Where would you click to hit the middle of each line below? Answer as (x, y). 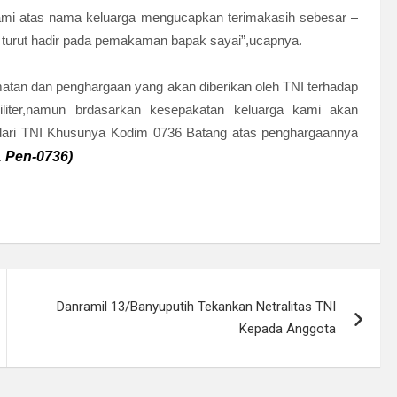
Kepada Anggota (288, 329)
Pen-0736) (39, 156)
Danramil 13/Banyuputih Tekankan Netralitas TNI (197, 307)
